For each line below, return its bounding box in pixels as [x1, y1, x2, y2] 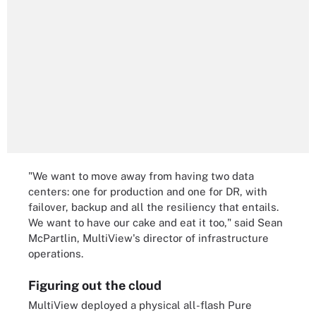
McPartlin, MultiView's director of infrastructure [28, 232, 269, 244]
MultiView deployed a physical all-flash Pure [28, 298, 252, 311]
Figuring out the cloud [28, 277, 162, 293]
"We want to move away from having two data [28, 170, 254, 182]
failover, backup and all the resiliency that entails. [28, 201, 279, 213]
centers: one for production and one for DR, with [28, 186, 267, 197]
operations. [28, 248, 83, 260]
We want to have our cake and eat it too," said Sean [28, 217, 283, 229]
